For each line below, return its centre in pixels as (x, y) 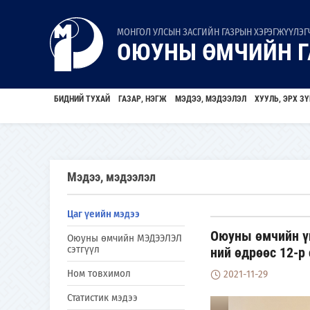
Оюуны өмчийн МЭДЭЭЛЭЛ (125, 238)
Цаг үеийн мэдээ (103, 214)
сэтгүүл (83, 249)
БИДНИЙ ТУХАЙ (82, 99)
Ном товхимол (99, 273)
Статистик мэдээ (102, 298)
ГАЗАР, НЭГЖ (143, 99)
